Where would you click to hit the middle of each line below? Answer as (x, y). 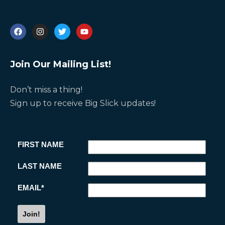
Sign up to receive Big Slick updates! (83, 103)
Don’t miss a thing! (46, 89)
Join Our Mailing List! (61, 64)
